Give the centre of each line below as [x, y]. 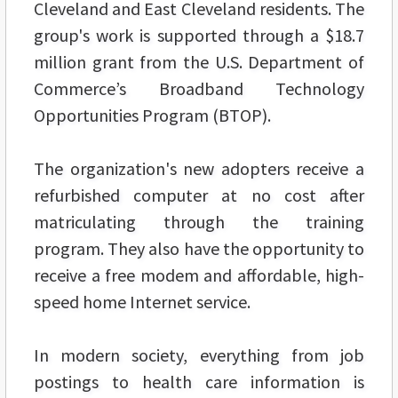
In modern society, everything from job [199, 354]
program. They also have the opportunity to [199, 248]
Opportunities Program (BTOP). [152, 115]
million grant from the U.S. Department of [199, 61]
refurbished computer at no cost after [199, 195]
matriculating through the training [199, 221]
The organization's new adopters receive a [199, 168]
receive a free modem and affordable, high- [199, 275]
